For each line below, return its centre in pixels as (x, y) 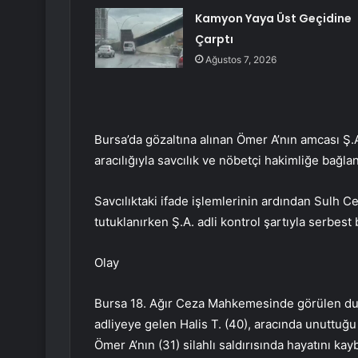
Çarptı (214, 40)
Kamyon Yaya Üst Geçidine (273, 19)
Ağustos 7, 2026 (241, 60)
